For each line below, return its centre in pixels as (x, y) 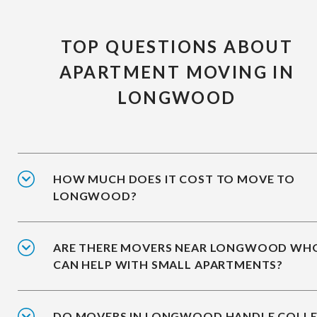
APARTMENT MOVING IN (177, 72)
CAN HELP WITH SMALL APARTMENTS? (168, 265)
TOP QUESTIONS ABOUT (177, 47)
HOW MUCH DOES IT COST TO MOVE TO (174, 179)
